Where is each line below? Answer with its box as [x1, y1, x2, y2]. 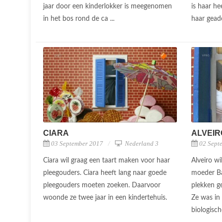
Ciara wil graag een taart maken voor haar [43, 157, 170, 164]
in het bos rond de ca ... [43, 15, 116, 22]
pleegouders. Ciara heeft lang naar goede [43, 169, 166, 176]
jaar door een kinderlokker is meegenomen [43, 2, 172, 10]
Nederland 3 [123, 139, 159, 147]
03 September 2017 [51, 139, 103, 147]
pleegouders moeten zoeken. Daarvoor [43, 181, 161, 189]
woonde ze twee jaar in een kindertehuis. [43, 194, 169, 201]
